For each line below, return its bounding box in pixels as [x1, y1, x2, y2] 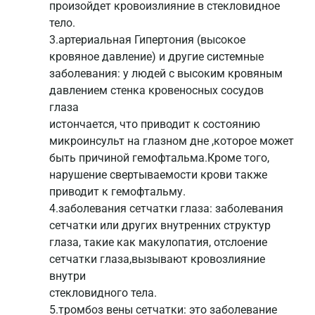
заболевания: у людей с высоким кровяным [49, 67, 283, 81]
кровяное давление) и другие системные [49, 50, 264, 64]
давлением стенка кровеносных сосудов [49, 84, 264, 98]
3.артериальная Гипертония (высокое [49, 33, 245, 47]
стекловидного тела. [49, 286, 157, 300]
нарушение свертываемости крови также [49, 168, 267, 182]
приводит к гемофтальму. [49, 185, 186, 199]
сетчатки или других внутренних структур [49, 219, 271, 233]
